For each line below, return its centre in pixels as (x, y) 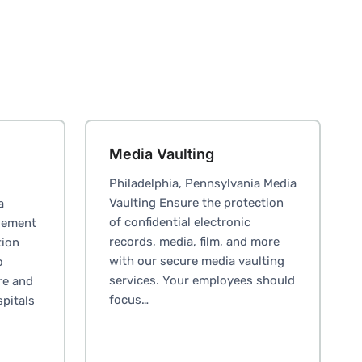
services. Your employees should (202, 280)
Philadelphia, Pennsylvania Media (202, 183)
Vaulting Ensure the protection (196, 203)
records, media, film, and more (194, 242)
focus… (128, 300)
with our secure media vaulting (196, 261)
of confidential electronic (179, 222)
